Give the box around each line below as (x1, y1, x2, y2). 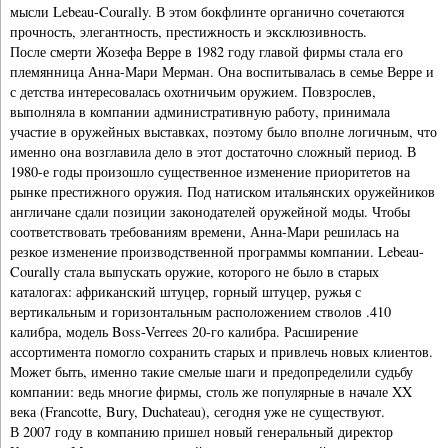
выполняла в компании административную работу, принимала (10, 101, 390, 121)
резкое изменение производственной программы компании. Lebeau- (10, 241, 424, 261)
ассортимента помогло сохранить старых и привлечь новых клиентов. (10, 341, 433, 361)
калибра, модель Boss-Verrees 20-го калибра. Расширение (10, 321, 358, 341)
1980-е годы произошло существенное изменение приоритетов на (10, 161, 410, 181)
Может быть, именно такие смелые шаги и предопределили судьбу (10, 361, 413, 381)
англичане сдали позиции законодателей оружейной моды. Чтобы (10, 201, 410, 221)
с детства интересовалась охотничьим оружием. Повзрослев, (10, 81, 376, 101)
